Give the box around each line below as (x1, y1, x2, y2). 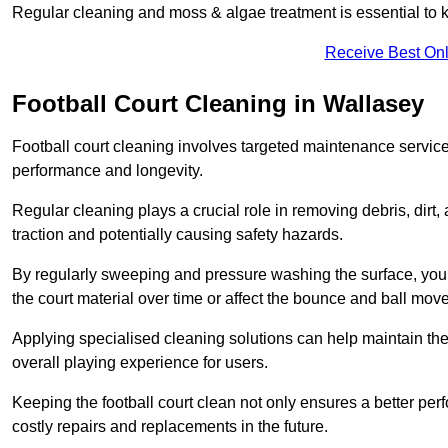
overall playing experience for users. (12, 354, 268, 372)
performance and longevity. (12, 162, 203, 180)
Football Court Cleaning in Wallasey (12, 90, 424, 118)
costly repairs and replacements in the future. (12, 418, 328, 436)
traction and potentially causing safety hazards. (12, 226, 343, 244)
